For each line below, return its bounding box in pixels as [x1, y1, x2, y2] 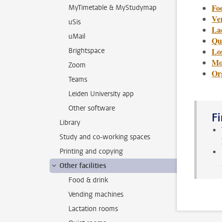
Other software [68, 104, 115, 113]
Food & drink [68, 175, 108, 185]
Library [59, 118, 80, 127]
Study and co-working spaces [59, 132, 150, 142]
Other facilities [59, 161, 106, 170]
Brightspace [68, 46, 105, 55]
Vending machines [68, 190, 123, 199]
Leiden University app [68, 89, 134, 99]
